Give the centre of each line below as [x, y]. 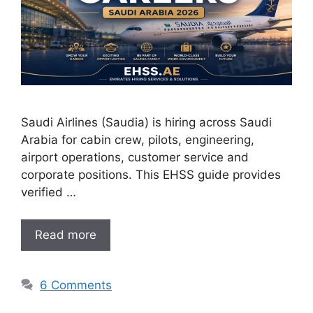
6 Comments [76, 285]
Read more [66, 234]
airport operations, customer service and [135, 158]
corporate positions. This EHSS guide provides [151, 175]
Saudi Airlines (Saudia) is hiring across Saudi [146, 123]
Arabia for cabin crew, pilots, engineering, [138, 140]
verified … [49, 192]
